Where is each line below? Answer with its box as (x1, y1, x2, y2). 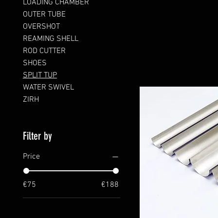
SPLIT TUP (22, 71, 57, 80)
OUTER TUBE (22, 10, 66, 19)
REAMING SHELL (22, 34, 78, 44)
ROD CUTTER (22, 46, 66, 56)
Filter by (22, 129, 52, 143)
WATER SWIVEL (22, 83, 74, 92)
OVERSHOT (22, 22, 60, 32)
